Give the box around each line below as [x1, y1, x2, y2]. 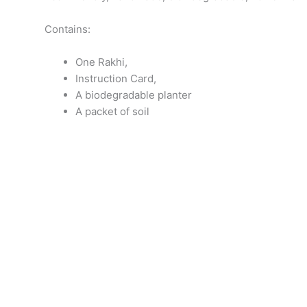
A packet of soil [75, 105, 149, 118]
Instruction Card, [75, 72, 156, 85]
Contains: [45, 23, 90, 36]
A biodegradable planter [75, 88, 192, 101]
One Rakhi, [75, 56, 127, 69]
